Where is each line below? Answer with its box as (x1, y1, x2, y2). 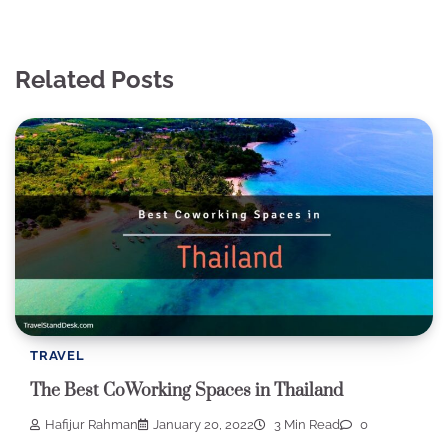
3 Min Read (271, 417, 340, 433)
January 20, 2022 (153, 417, 254, 433)
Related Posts (15, 64, 174, 94)
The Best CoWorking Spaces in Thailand (30, 379, 343, 402)
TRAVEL (30, 348, 85, 364)
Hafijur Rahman (45, 417, 138, 433)
